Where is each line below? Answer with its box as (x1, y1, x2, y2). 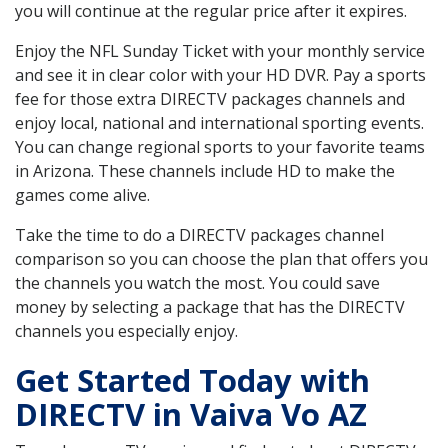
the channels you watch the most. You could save (15, 272, 380, 295)
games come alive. (15, 184, 150, 207)
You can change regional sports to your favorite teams (15, 136, 425, 159)
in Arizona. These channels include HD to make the (15, 160, 395, 183)
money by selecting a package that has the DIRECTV (15, 296, 405, 319)
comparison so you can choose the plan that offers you (15, 248, 428, 271)
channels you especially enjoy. (15, 320, 238, 343)
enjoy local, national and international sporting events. (15, 112, 424, 135)
